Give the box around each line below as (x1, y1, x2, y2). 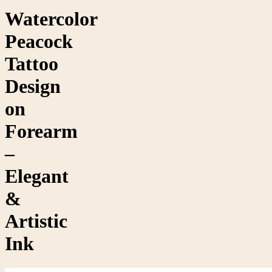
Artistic (5, 209, 67, 232)
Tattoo (5, 52, 58, 75)
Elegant (5, 165, 69, 187)
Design (5, 75, 61, 97)
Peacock (5, 30, 73, 52)
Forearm (5, 120, 78, 142)
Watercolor (5, 7, 97, 30)
